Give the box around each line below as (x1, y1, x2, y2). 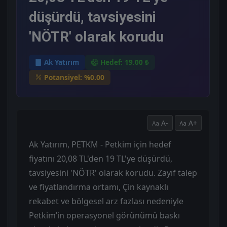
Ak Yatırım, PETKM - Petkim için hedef (29, 139, 171, 150)
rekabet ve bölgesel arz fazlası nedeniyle (29, 196, 183, 207)
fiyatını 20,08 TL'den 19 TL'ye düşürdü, (29, 153, 172, 165)
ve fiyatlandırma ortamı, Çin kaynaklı (29, 181, 168, 193)
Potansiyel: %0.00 (44, 72, 104, 82)
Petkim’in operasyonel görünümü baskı (29, 210, 180, 221)
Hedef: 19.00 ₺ (100, 57, 149, 67)
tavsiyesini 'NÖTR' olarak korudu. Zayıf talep (29, 167, 197, 179)
